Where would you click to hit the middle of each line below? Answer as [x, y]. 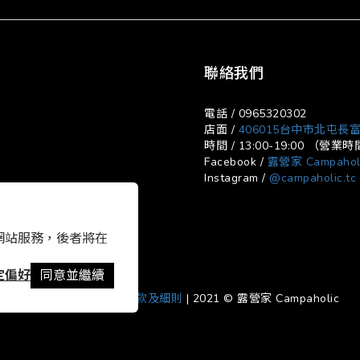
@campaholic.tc [313, 178]
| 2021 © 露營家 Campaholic [261, 299]
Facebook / [236, 162]
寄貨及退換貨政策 [67, 299]
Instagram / [237, 178]
